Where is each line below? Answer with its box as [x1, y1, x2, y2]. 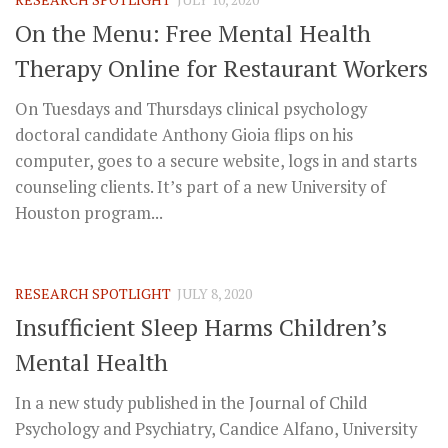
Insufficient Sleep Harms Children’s [15, 311, 387, 344]
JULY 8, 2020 [177, 284, 252, 304]
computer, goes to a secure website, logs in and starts [15, 150, 417, 173]
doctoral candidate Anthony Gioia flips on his [15, 124, 353, 147]
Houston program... [15, 202, 163, 225]
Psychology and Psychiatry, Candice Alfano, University [15, 418, 417, 441]
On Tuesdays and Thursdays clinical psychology [15, 98, 367, 121]
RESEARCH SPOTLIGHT [15, 284, 171, 304]
